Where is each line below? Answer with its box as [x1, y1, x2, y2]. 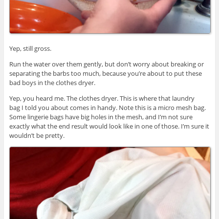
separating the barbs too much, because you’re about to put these [9, 68, 202, 78]
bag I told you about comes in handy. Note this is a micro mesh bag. [9, 103, 206, 112]
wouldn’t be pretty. [9, 131, 65, 140]
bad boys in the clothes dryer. [9, 78, 95, 87]
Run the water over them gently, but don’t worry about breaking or [9, 59, 204, 68]
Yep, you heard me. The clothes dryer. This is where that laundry [9, 93, 195, 103]
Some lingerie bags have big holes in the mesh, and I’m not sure [9, 112, 193, 121]
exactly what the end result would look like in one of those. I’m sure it [9, 121, 209, 131]
